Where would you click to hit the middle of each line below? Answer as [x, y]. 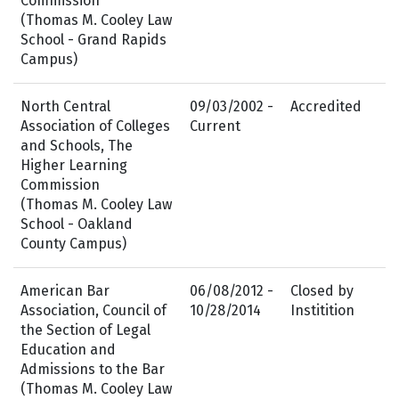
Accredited [326, 106]
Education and [68, 349]
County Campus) [73, 243]
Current [215, 126]
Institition [322, 310]
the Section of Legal [85, 330]
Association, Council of [94, 310]
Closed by [322, 290]
